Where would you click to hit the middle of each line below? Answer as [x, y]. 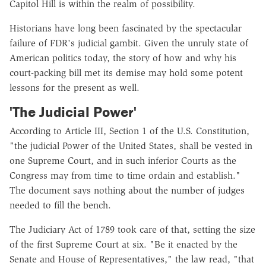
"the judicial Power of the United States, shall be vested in [131, 146]
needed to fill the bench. [60, 205]
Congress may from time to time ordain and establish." [125, 176]
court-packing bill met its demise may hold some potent [126, 72]
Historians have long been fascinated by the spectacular [126, 28]
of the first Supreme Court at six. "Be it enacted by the [123, 245]
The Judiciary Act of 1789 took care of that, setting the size [132, 230]
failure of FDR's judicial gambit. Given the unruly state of [129, 43]
